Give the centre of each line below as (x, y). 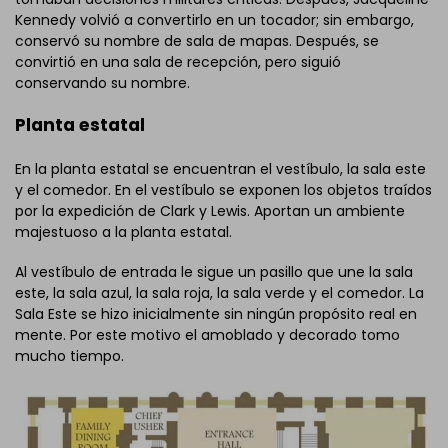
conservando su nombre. (102, 82)
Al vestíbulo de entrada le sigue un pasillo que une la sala (214, 272)
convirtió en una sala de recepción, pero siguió (178, 61)
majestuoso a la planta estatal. (123, 232)
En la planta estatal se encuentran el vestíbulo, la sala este (220, 169)
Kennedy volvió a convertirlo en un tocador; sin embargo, (214, 19)
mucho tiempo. (69, 356)
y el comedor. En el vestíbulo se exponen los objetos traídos (223, 190)
